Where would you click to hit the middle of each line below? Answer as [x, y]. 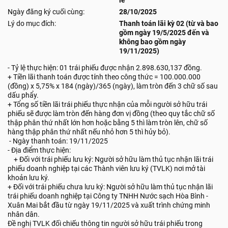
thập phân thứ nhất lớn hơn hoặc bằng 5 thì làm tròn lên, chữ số [108, 123]
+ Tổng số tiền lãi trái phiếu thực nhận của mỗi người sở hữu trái [107, 104]
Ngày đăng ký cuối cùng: [46, 12]
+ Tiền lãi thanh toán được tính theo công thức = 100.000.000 [104, 77]
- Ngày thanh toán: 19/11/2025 [58, 141]
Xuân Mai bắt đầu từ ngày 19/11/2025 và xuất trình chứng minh [109, 205]
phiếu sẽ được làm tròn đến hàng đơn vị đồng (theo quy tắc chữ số [111, 113]
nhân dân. [24, 214]
